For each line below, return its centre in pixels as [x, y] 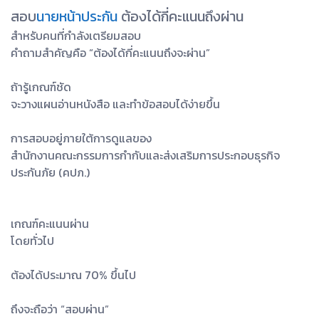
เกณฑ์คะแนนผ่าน [50, 224]
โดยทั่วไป [32, 241]
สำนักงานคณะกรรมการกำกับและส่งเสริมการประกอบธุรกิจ [145, 156]
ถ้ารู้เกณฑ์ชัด [41, 87]
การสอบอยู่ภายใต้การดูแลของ [81, 138]
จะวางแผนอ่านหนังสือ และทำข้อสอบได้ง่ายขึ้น [115, 104]
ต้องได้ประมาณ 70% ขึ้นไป [73, 275]
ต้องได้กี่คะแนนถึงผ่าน [181, 17]
